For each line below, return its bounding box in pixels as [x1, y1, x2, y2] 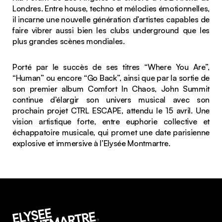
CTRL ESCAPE [71, 105, 122, 115]
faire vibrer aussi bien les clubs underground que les [12, 25, 210, 35]
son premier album [12, 83, 88, 94]
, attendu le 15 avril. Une [121, 105, 210, 115]
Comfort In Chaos [87, 83, 155, 94]
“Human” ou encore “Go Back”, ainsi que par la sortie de [12, 72, 210, 83]
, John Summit [155, 83, 210, 94]
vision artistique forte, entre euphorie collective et [12, 116, 210, 126]
